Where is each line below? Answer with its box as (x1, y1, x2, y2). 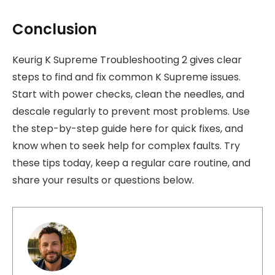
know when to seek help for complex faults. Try (12, 138, 240, 153)
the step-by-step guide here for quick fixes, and (12, 121, 243, 136)
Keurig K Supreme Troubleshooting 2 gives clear (12, 52, 242, 67)
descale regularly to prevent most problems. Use (12, 104, 250, 118)
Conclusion (12, 18, 97, 39)
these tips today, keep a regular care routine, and (12, 155, 250, 170)
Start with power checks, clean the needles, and (12, 87, 244, 101)
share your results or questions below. (12, 172, 194, 187)
